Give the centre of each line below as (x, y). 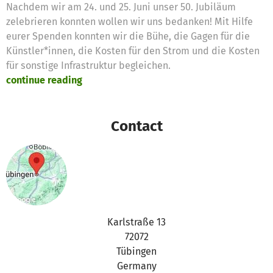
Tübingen (136, 251)
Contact (136, 126)
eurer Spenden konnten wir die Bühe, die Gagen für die (128, 36)
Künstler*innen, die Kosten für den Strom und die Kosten (133, 51)
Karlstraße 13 (136, 222)
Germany (136, 266)
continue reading (44, 80)
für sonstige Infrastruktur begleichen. (90, 65)
